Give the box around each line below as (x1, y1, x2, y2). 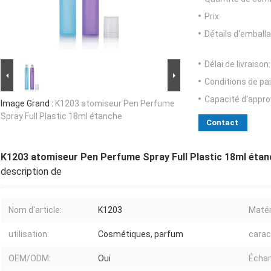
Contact (206, 118, 238, 128)
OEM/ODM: (8, 253, 51, 264)
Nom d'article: (8, 205, 62, 215)
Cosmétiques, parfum (98, 229, 183, 240)
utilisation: (8, 229, 49, 240)
